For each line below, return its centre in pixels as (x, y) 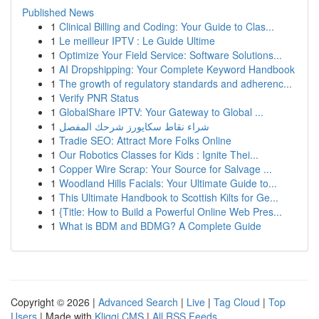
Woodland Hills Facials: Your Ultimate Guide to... (168, 183)
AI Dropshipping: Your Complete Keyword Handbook (177, 69)
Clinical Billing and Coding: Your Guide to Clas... (167, 26)
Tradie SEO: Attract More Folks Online (145, 140)
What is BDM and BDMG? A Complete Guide (160, 226)
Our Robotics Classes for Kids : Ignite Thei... (159, 155)
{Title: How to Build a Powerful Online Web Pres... (171, 211)
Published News (58, 12)
